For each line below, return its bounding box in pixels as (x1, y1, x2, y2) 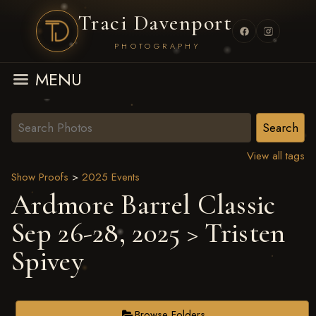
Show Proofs (11, 169, 68, 185)
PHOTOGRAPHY (114, 39, 201, 51)
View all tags (247, 148, 305, 164)
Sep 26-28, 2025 (11, 216, 181, 250)
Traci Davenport (78, 9, 233, 36)
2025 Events (82, 169, 140, 185)
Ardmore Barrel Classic (11, 188, 276, 221)
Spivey (11, 244, 84, 278)
